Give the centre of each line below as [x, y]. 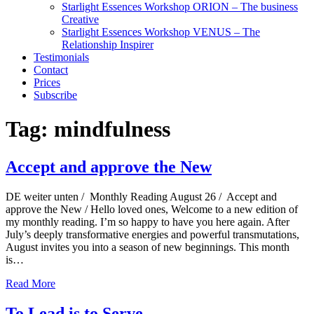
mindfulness [112, 129]
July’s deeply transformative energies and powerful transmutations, [152, 234]
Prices [47, 82]
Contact [51, 69]
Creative [80, 19]
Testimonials [61, 57]
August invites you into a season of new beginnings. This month [148, 247]
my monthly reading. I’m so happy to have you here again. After [148, 221]
